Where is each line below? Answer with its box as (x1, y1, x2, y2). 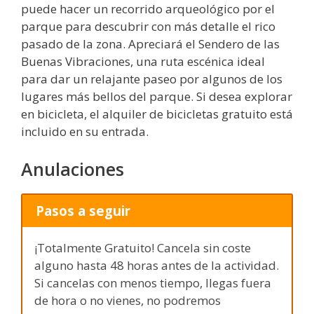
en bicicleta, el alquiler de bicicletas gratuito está (21, 106, 293, 123)
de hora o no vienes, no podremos (34, 292, 221, 309)
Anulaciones (21, 156, 124, 181)
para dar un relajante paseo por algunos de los (21, 71, 282, 88)
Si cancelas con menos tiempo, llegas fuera (34, 275, 271, 292)
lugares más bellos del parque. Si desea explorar (21, 88, 292, 105)
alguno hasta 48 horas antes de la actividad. (34, 257, 279, 274)
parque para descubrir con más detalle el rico (21, 18, 275, 35)
